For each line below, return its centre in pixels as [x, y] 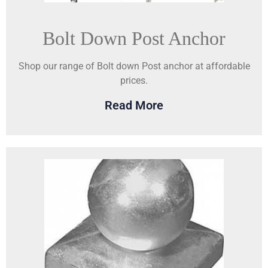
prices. [134, 80]
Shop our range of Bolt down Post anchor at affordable [134, 66]
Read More [134, 106]
